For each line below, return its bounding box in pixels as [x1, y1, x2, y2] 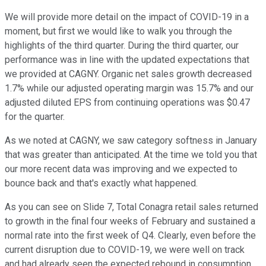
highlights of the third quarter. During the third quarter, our [5, 40, 239, 52]
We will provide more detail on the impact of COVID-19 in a [5, 11, 249, 23]
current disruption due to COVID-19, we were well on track [5, 244, 245, 256]
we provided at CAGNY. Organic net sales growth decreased [5, 68, 252, 80]
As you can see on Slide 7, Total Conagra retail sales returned [5, 201, 258, 213]
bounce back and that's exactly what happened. [5, 178, 198, 189]
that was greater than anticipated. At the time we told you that [5, 149, 257, 161]
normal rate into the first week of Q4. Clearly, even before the [5, 230, 256, 242]
